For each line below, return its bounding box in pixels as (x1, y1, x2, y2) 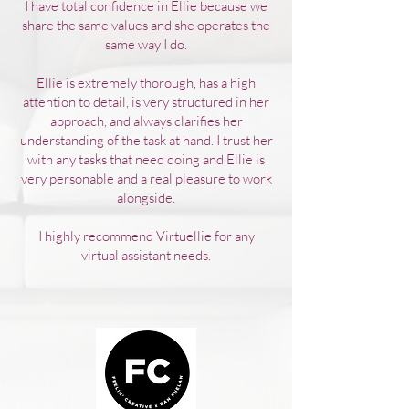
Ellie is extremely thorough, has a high (37, 74, 256, 91)
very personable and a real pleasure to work (20, 170, 272, 187)
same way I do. (105, 36, 187, 53)
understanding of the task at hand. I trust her (19, 131, 273, 149)
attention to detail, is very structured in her (23, 93, 269, 110)
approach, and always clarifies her (49, 112, 243, 130)
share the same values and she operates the (22, 16, 270, 34)
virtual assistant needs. (81, 246, 211, 264)
